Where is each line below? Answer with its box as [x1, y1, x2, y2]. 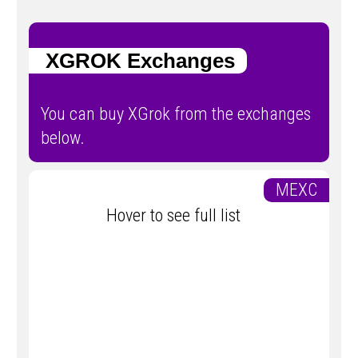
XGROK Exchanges [29, 48, 235, 73]
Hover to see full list [105, 205, 253, 226]
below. [41, 128, 85, 149]
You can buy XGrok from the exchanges [41, 104, 311, 125]
